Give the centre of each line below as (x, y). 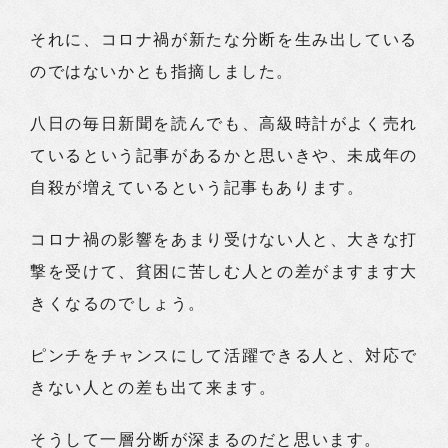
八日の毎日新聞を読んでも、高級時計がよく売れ (224, 123)
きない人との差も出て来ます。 (153, 387)
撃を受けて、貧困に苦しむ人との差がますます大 (224, 271)
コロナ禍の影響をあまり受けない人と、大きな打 (224, 239)
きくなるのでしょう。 (118, 303)
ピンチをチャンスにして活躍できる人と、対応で (224, 355)
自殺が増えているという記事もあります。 (197, 187)
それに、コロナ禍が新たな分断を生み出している (224, 39)
